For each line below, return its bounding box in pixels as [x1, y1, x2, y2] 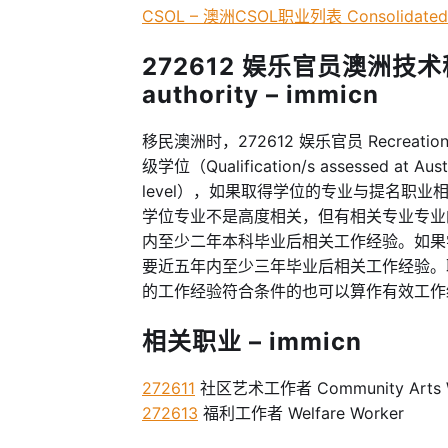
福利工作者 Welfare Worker [198, 402, 404, 423]
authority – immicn [142, 79, 379, 109]
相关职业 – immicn [142, 326, 362, 356]
